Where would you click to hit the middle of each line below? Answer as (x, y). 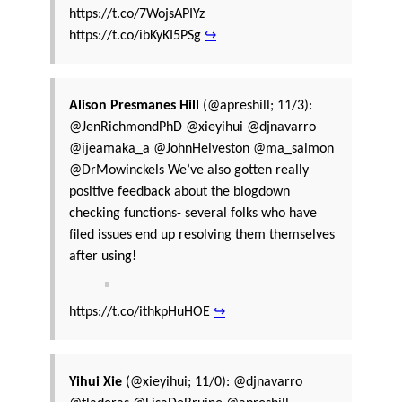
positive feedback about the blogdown (179, 192)
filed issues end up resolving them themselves (202, 235)
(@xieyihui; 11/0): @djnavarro (212, 382)
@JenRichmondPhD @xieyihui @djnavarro (192, 127)
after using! (103, 256)
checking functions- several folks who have (193, 213)
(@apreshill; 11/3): (256, 105)
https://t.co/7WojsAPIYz (137, 14)
